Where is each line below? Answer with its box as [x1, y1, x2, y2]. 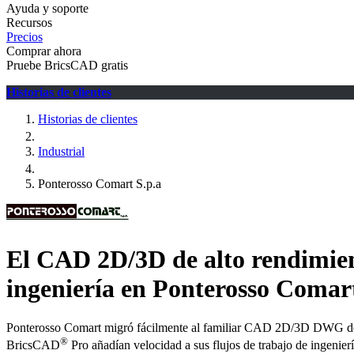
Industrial [38, 145, 85, 158]
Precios [6, 30, 43, 43]
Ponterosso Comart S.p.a [38, 177, 161, 190]
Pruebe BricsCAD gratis [6, 58, 128, 72]
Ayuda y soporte [6, 2, 88, 15]
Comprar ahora [6, 44, 81, 58]
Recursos [6, 16, 52, 29]
